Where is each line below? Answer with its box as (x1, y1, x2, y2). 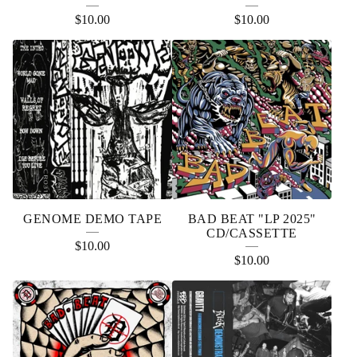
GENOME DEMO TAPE (23, 212, 162, 226)
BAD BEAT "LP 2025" (187, 212, 316, 226)
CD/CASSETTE (206, 226, 297, 240)
